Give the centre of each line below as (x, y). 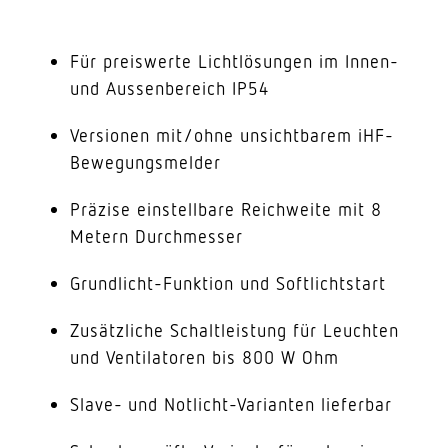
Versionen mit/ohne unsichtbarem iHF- (232, 135)
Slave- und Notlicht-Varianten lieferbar (231, 404)
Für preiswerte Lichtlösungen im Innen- (234, 61)
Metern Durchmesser (156, 236)
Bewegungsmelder (145, 162)
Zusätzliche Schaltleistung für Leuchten (234, 330)
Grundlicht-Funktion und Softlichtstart (228, 283)
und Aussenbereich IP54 (169, 88)
